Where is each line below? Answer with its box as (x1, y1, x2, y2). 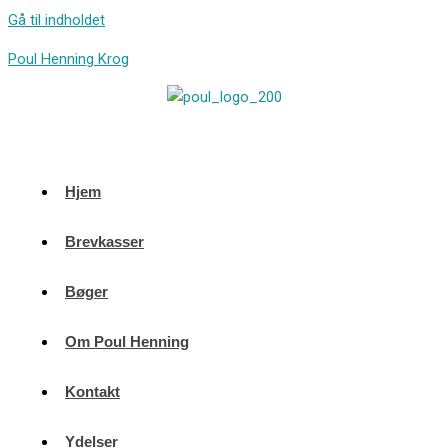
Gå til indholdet (8, 11, 105, 29)
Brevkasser (65, 233, 144, 250)
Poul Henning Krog (8, 49, 129, 68)
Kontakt (65, 383, 120, 400)
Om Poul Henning (65, 333, 189, 350)
